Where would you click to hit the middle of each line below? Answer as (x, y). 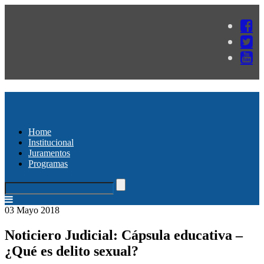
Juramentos (49, 153)
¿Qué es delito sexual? (72, 251)
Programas (48, 163)
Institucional (51, 142)
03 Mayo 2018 (32, 210)
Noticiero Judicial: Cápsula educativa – (124, 235)
